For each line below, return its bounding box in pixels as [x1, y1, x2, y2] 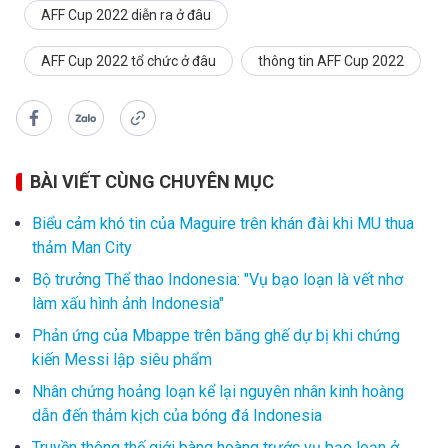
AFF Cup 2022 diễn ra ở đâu [41, 7, 211, 24]
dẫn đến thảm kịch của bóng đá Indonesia [32, 406, 322, 426]
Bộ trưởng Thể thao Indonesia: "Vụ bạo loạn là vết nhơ [32, 270, 403, 290]
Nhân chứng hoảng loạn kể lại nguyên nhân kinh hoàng [32, 382, 404, 402]
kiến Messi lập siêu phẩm [32, 350, 212, 370]
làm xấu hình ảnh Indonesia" [32, 294, 224, 314]
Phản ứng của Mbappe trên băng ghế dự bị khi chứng [32, 326, 400, 346]
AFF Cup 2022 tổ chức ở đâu [41, 53, 216, 70]
